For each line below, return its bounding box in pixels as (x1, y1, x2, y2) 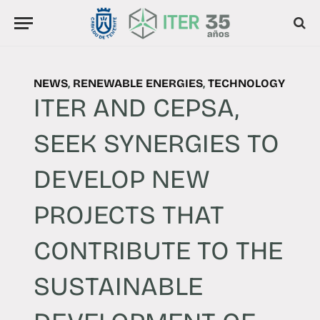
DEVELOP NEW (33, 164, 210, 195)
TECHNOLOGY (207, 76, 285, 90)
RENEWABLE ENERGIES (72, 76, 203, 90)
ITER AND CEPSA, (33, 92, 239, 124)
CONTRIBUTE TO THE (33, 235, 283, 266)
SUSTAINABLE (33, 271, 203, 302)
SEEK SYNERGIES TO (33, 128, 279, 159)
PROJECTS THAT (33, 199, 224, 231)
